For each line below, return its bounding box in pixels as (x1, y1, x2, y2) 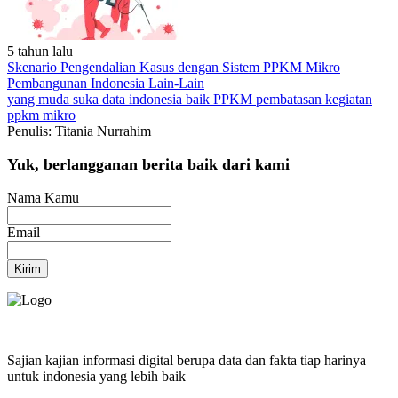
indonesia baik (129, 92, 213, 107)
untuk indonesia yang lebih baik (7, 369, 186, 384)
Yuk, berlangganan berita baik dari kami (7, 155, 290, 173)
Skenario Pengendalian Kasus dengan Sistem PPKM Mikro (7, 60, 340, 75)
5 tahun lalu (7, 44, 73, 59)
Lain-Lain (148, 76, 204, 91)
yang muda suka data (7, 92, 129, 107)
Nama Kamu (7, 190, 79, 205)
